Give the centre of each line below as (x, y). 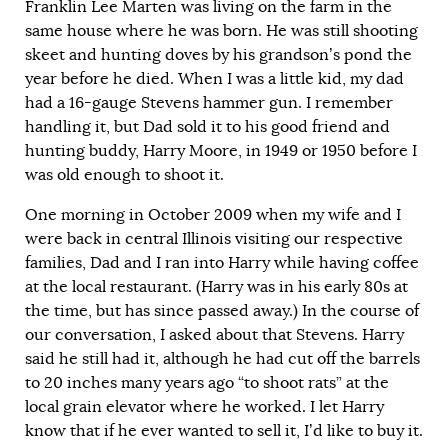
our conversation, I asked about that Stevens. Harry (214, 335)
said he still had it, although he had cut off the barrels (222, 359)
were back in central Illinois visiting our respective (214, 239)
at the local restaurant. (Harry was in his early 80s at (216, 287)
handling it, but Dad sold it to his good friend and (207, 127)
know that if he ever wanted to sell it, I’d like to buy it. (224, 431)
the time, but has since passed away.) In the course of (222, 311)
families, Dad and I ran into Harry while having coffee (222, 263)
